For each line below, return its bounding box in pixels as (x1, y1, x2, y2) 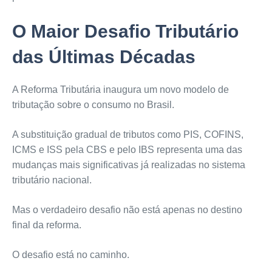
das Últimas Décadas (12, 47, 195, 67)
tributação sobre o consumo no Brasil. (12, 100, 174, 110)
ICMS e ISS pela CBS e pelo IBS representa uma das (12, 144, 242, 155)
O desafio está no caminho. (12, 250, 129, 260)
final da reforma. (12, 220, 81, 231)
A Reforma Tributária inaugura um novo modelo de (12, 84, 229, 95)
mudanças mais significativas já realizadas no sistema (12, 160, 245, 171)
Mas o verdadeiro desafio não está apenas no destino (12, 205, 242, 216)
